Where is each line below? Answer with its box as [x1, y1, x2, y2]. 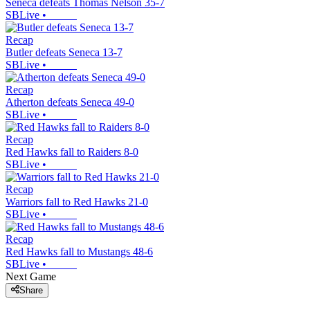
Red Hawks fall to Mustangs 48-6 [6, 245, 153, 257]
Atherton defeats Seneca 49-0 [6, 95, 134, 108]
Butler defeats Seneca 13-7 [6, 46, 122, 58]
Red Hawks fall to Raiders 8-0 [6, 145, 138, 158]
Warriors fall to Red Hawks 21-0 [6, 195, 148, 208]
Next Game [6, 270, 56, 282]
